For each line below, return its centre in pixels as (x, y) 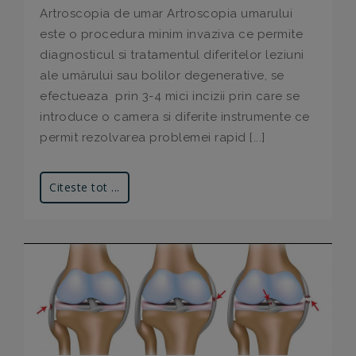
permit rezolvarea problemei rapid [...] (153, 138)
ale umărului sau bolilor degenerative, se (162, 76)
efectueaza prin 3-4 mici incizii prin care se (170, 97)
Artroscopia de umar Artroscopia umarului (166, 14)
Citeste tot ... (85, 188)
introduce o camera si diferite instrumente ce (175, 117)
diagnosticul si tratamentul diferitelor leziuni (172, 55)
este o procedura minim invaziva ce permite (171, 35)
